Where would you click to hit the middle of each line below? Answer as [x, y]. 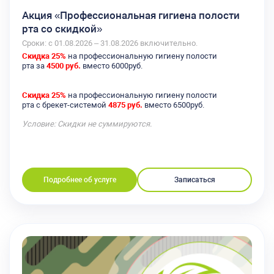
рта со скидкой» [62, 28]
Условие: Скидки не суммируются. [87, 124]
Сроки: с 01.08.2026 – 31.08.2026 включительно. [110, 43]
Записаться [194, 180]
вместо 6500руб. [173, 105]
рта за [34, 66]
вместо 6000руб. [112, 66]
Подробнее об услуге [80, 180]
